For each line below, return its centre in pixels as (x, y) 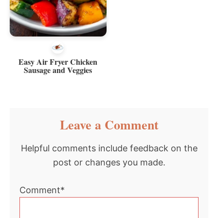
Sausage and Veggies (58, 70)
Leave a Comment (109, 124)
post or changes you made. (109, 162)
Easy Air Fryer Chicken (58, 61)
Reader (31, 115)
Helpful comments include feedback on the (109, 148)
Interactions (46, 130)
